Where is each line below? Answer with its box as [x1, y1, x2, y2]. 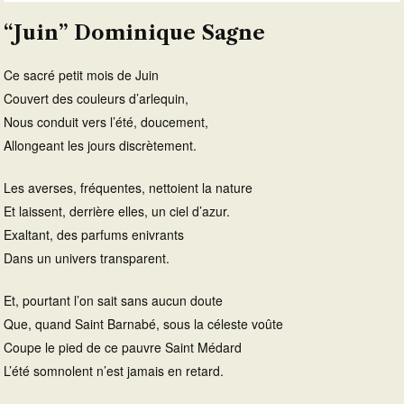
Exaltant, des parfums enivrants [4, 225, 184, 243]
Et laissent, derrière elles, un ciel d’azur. [4, 201, 230, 220]
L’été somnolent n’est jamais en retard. [4, 361, 224, 380]
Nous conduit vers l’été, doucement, [4, 112, 208, 131]
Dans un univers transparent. [4, 248, 170, 267]
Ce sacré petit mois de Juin [4, 65, 159, 84]
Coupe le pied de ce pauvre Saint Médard [4, 337, 242, 356]
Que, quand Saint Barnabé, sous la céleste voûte [4, 314, 283, 333]
